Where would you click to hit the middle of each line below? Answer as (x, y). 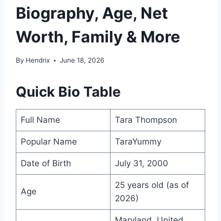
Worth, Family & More (98, 37)
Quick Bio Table (68, 92)
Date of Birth (46, 164)
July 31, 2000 (141, 164)
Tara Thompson (146, 120)
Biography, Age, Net (92, 13)
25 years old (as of (152, 185)
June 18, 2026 (82, 60)
